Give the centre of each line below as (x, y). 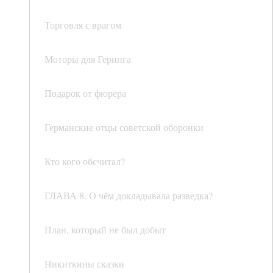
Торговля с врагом (83, 25)
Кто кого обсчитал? (85, 161)
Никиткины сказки (84, 264)
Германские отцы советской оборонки (124, 127)
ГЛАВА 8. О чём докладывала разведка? (129, 196)
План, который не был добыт (105, 230)
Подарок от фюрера (85, 93)
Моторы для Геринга (88, 59)
